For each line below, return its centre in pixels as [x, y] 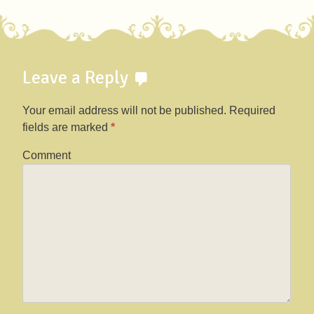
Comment [47, 156]
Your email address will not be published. [124, 111]
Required [251, 111]
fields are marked [67, 128]
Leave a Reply [77, 78]
